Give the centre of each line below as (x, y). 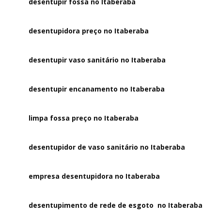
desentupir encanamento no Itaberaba (97, 89)
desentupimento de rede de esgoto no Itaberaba (116, 205)
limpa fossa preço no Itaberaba (84, 118)
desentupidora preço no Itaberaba (89, 31)
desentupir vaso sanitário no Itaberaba (97, 60)
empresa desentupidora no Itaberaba (94, 176)
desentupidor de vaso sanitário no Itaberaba (107, 147)
